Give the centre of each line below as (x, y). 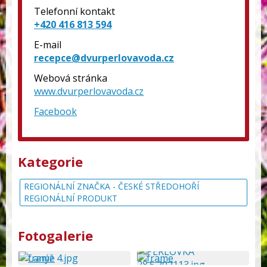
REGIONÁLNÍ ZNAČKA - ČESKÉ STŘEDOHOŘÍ (111, 186)
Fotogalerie (55, 235)
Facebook (55, 111)
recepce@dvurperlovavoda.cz (104, 58)
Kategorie (50, 162)
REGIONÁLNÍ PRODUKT (71, 198)
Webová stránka (71, 78)
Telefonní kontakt (74, 11)
